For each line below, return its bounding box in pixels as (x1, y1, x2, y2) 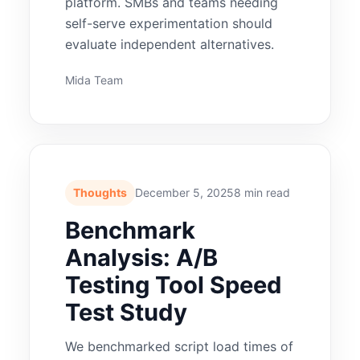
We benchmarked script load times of (65, 337, 294, 354)
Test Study (65, 297, 188, 326)
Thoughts (73, 185, 128, 199)
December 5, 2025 (135, 185, 235, 199)
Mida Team (65, 72, 124, 87)
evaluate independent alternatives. (65, 35, 275, 52)
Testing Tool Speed (65, 270, 283, 299)
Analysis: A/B (65, 243, 219, 272)
